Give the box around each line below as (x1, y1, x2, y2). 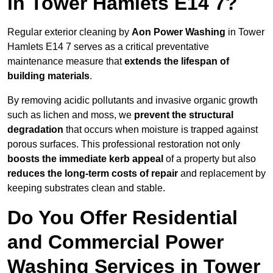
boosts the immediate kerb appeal (7, 154, 163, 165)
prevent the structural (134, 110, 233, 121)
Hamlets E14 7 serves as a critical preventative (7, 41, 209, 52)
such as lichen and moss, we (7, 110, 134, 121)
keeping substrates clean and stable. (7, 183, 165, 194)
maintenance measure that (7, 56, 124, 67)
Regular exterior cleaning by (7, 27, 132, 38)
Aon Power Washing (132, 27, 225, 38)
